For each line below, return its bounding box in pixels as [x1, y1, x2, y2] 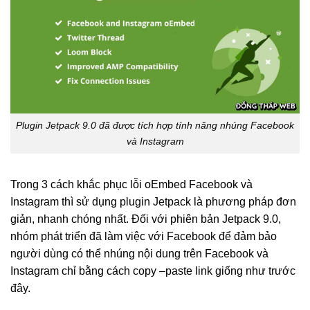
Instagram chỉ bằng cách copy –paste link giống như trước [10, 264, 295, 277]
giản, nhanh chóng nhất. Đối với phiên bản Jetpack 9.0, [10, 212, 281, 225]
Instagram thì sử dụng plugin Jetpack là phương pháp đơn [10, 195, 296, 208]
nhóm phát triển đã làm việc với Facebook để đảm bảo [10, 230, 277, 242]
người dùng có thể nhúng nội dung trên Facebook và [10, 247, 268, 259]
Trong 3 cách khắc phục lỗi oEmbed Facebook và [10, 178, 253, 190]
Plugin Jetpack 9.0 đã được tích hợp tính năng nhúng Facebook [16, 120, 294, 131]
